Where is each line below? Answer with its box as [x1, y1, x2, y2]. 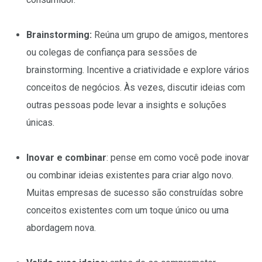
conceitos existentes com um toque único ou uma [26, 205, 229, 216]
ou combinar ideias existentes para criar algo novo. [26, 170, 233, 181]
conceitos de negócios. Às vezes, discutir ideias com [26, 82, 245, 94]
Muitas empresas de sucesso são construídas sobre [26, 187, 243, 199]
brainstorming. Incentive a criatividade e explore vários [26, 64, 249, 76]
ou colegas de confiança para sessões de [26, 47, 197, 58]
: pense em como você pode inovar [106, 152, 249, 164]
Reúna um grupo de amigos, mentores [92, 29, 249, 41]
